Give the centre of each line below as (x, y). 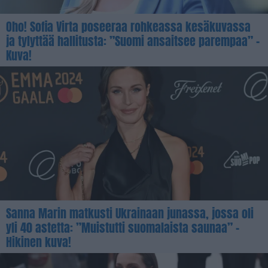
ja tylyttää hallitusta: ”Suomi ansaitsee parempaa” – (133, 41)
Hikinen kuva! (39, 242)
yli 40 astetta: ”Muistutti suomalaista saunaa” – (123, 227)
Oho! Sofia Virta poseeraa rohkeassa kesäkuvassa (128, 26)
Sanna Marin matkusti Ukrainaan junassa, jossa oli (130, 213)
